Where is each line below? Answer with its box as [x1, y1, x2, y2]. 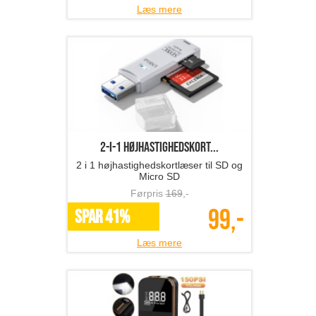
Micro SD [139, 171, 180, 183]
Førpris [130, 188, 166, 200]
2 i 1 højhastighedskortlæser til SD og [76, 159, 243, 171]
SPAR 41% [75, 207, 130, 229]
